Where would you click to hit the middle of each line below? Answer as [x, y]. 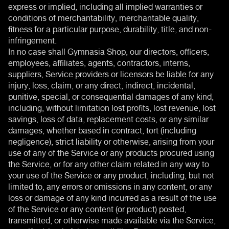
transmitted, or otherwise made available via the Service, [112, 219]
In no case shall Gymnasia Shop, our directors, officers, [109, 50]
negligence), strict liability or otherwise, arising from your [111, 140]
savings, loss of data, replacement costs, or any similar [108, 118]
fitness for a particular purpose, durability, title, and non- [110, 28]
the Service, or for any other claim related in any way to [109, 163]
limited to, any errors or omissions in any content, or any [110, 185]
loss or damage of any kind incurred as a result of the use [112, 197]
